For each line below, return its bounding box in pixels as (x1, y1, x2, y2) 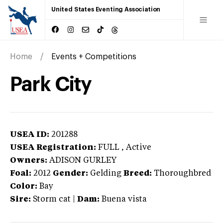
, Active (121, 143, 151, 152)
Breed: (123, 169, 152, 178)
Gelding (90, 169, 121, 178)
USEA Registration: (10, 143, 96, 152)
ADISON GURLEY (49, 156, 116, 165)
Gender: (53, 169, 88, 178)
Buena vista (102, 195, 147, 204)
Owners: (10, 156, 47, 165)
